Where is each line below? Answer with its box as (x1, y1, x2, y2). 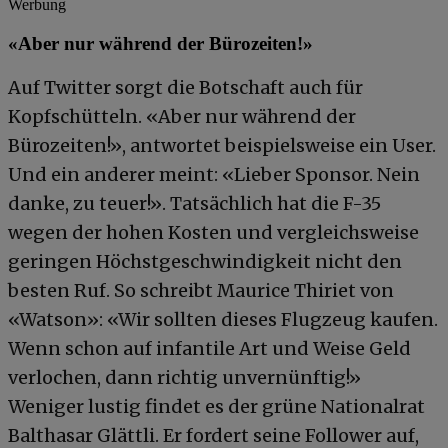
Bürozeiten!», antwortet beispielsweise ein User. (8, 134, 436, 158)
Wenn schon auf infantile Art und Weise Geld (8, 337, 411, 361)
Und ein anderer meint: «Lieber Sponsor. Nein (8, 163, 420, 187)
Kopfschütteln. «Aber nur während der (8, 105, 356, 129)
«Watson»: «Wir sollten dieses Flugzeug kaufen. (8, 308, 438, 332)
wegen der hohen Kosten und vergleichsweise (8, 221, 419, 245)
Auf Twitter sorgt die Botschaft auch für (8, 76, 363, 100)
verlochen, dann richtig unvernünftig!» (8, 366, 361, 390)
